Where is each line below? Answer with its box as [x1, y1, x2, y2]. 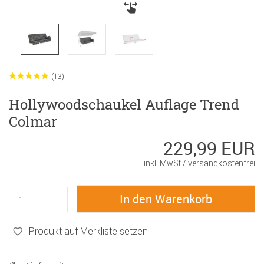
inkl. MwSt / [144, 158, 188, 169]
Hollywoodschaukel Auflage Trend [9, 95, 239, 114]
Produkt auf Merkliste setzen [29, 225, 148, 237]
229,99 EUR [163, 136, 255, 161]
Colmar [9, 112, 57, 131]
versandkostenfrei [188, 158, 255, 169]
